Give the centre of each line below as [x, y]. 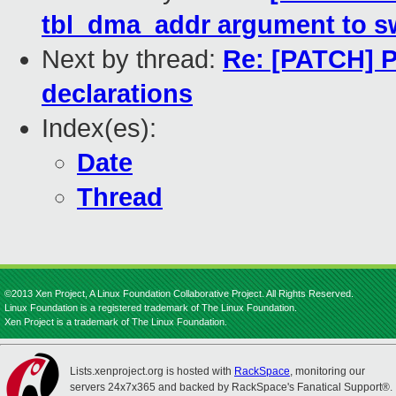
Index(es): [99, 129]
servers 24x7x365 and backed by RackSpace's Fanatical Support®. [231, 387]
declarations [117, 94]
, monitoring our [327, 371]
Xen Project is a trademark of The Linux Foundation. [116, 322]
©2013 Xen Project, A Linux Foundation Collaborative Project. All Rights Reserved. [179, 293]
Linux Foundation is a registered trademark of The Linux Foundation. [151, 308]
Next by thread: [132, 60]
